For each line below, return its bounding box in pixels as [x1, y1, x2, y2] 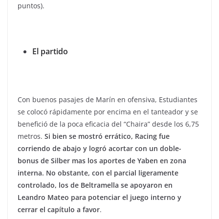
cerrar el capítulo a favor [18, 205, 100, 214]
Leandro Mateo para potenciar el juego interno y [18, 193, 181, 202]
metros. [18, 131, 44, 141]
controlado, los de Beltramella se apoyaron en [18, 180, 173, 190]
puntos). [18, 1, 44, 10]
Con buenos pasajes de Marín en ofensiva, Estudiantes [18, 95, 197, 104]
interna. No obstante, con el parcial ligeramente [18, 168, 178, 177]
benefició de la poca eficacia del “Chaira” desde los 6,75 [18, 119, 199, 129]
